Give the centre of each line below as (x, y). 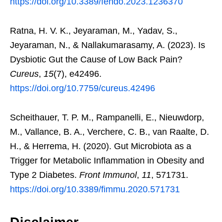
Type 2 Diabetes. (45, 175)
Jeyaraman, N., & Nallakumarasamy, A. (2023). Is (108, 45)
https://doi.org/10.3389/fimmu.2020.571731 (95, 190)
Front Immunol (108, 175)
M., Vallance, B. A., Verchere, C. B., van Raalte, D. (110, 132)
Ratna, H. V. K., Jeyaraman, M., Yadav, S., (94, 31)
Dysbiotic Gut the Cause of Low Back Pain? (96, 60)
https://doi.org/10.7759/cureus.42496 (83, 88)
